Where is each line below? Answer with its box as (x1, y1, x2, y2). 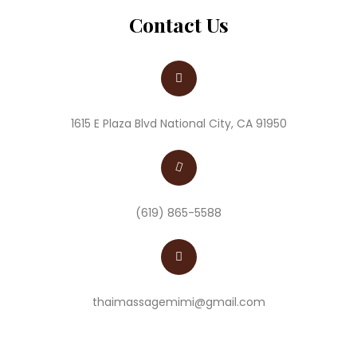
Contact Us (128, 11, 229, 38)
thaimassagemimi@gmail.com (92, 294, 265, 311)
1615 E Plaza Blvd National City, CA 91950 (70, 116, 287, 132)
